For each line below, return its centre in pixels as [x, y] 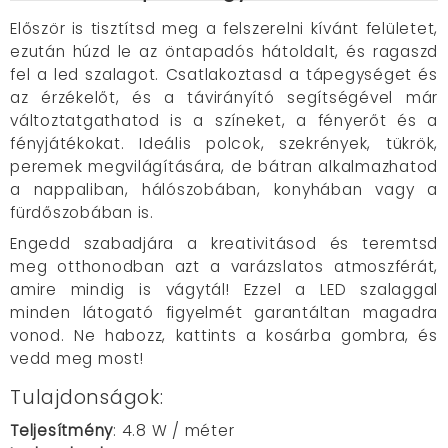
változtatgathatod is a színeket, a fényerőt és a [224, 120]
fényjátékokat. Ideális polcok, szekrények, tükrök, [224, 143]
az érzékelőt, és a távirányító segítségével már [224, 97]
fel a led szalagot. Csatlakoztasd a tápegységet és [224, 74]
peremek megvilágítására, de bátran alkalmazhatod [224, 166]
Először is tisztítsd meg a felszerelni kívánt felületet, [224, 28]
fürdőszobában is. [82, 212]
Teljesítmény [61, 430]
